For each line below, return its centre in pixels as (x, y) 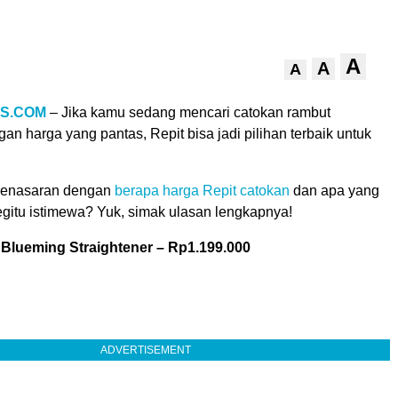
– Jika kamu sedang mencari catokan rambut (190, 113)
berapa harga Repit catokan (202, 191)
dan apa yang (334, 191)
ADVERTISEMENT (146, 350)
